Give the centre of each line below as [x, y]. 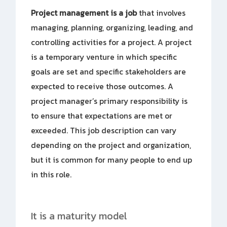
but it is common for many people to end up [112, 160]
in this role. [51, 175]
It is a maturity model [79, 216]
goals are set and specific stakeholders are [109, 72]
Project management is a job [84, 13]
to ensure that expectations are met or [102, 116]
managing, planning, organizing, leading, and [112, 28]
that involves [161, 13]
